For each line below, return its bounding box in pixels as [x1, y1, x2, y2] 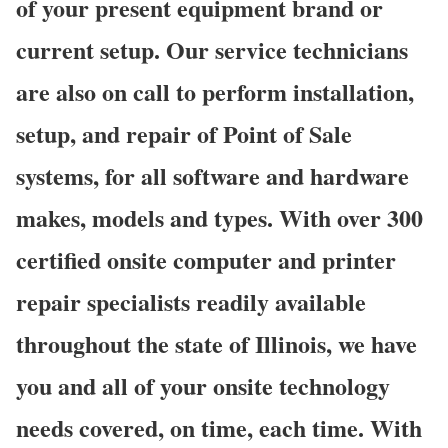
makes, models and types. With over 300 [16, 199, 423, 235]
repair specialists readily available [16, 283, 366, 319]
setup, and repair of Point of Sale [16, 115, 352, 151]
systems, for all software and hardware [16, 157, 409, 193]
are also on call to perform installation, [16, 73, 414, 109]
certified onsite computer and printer [16, 241, 396, 277]
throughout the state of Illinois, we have [16, 325, 417, 361]
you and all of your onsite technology [16, 367, 390, 403]
